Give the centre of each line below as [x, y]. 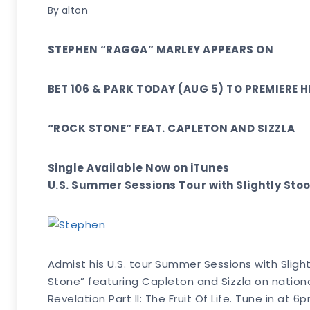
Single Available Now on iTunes [138, 167]
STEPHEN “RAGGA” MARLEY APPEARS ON [161, 49]
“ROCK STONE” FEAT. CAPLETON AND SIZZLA [171, 128]
